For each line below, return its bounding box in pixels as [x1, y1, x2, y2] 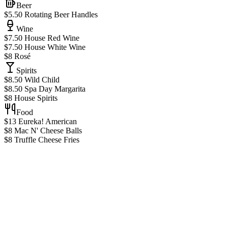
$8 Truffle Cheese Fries [4, 135, 79, 145]
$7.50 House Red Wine [4, 34, 79, 43]
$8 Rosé [4, 52, 31, 61]
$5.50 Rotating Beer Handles [4, 10, 98, 19]
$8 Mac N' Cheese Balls [4, 126, 82, 135]
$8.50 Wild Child [4, 75, 60, 84]
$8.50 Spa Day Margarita [4, 84, 85, 94]
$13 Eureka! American [4, 117, 77, 126]
